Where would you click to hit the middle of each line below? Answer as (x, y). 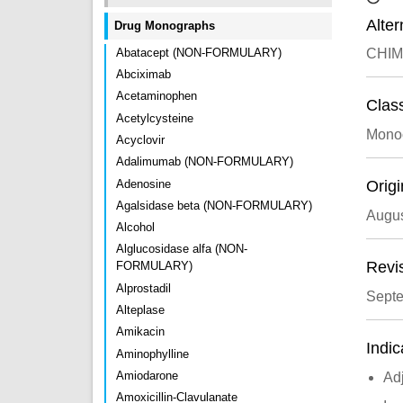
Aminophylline (152, 354)
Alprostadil (143, 288)
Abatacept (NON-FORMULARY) (199, 52)
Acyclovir (140, 139)
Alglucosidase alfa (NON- (182, 249)
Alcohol (135, 228)
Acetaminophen (157, 96)
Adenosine (143, 184)
